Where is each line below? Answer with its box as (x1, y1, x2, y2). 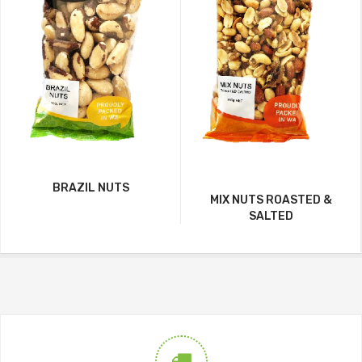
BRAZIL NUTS (52, 180, 129, 195)
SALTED (248, 208, 293, 223)
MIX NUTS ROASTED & (209, 192, 332, 207)
